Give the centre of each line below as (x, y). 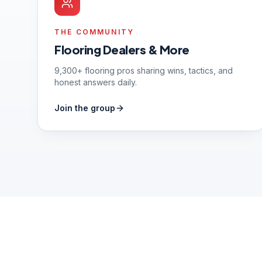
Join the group (85, 108)
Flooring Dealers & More (122, 49)
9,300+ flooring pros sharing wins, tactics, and (144, 70)
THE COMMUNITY (94, 32)
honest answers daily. (96, 82)
